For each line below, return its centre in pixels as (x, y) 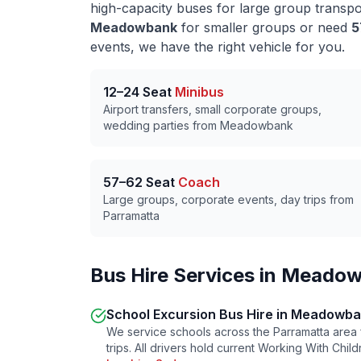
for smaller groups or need (264, 27)
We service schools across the (190, 332)
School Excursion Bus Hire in (199, 314)
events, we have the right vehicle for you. (218, 47)
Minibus (199, 92)
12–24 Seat (139, 92)
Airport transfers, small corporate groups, (212, 109)
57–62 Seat (141, 182)
